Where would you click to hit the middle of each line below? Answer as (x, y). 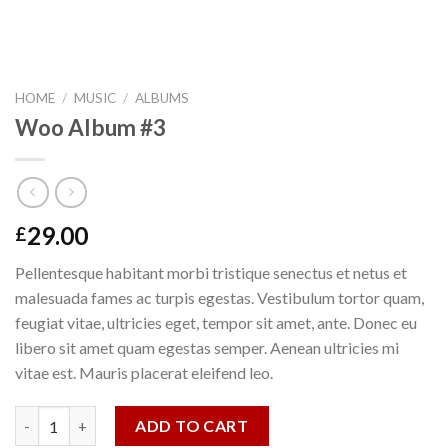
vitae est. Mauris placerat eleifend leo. (144, 373)
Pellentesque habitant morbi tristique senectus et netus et (211, 273)
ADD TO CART (192, 426)
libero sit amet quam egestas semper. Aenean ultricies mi (207, 348)
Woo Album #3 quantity (95, 417)
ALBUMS (162, 98)
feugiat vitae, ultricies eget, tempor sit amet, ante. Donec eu (216, 323)
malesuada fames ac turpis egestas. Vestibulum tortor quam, (219, 298)
